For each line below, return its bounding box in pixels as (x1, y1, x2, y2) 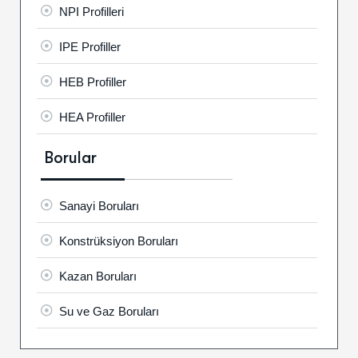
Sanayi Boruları (59, 198, 139, 212)
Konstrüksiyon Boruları (59, 233, 178, 247)
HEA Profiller (59, 109, 125, 123)
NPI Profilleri (59, 4, 124, 18)
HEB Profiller (59, 74, 126, 88)
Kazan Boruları (59, 268, 137, 282)
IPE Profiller (59, 39, 121, 53)
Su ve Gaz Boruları (59, 304, 159, 317)
